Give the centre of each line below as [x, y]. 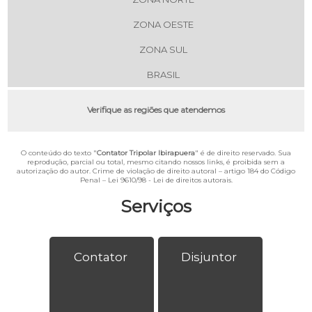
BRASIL [163, 75]
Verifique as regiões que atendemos [156, 110]
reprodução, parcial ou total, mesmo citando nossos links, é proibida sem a [156, 162]
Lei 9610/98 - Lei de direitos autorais [169, 180]
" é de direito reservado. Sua [243, 153]
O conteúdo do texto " [59, 153]
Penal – [94, 180]
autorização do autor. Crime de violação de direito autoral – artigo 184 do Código [156, 171]
